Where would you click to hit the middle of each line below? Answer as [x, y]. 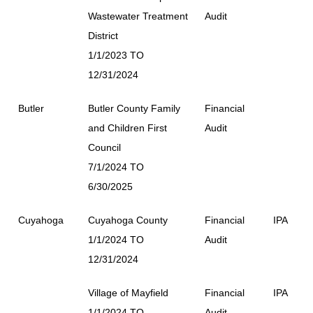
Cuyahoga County [128, 220]
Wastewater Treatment [138, 16]
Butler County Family [134, 108]
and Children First [128, 128]
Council [104, 147]
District [103, 36]
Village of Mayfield [128, 293]
